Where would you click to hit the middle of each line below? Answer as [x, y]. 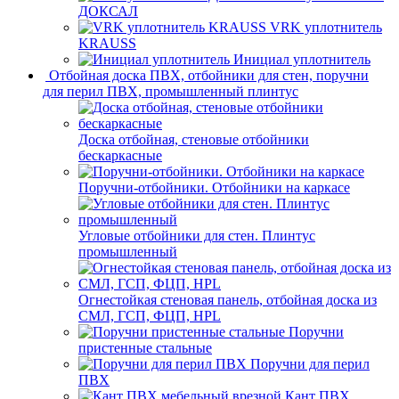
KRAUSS [107, 43]
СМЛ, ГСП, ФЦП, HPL [150, 315]
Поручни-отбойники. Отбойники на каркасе [214, 187]
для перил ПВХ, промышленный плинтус [171, 91]
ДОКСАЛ [108, 11]
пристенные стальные [145, 347]
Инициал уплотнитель [302, 59]
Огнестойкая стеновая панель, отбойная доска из [228, 299]
